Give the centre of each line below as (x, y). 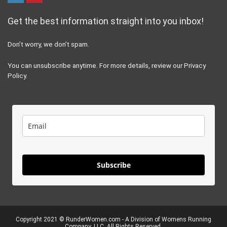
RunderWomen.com (93, 220)
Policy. (17, 76)
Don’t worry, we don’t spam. (48, 45)
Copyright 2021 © (41, 220)
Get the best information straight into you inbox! (106, 21)
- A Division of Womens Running (166, 220)
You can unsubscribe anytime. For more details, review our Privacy (107, 66)
